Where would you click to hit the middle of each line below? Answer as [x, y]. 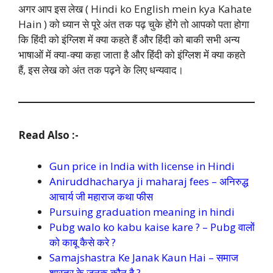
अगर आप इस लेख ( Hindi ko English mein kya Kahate [135, 9]
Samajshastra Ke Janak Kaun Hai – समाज [144, 257]
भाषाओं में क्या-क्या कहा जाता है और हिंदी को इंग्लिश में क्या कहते [132, 55]
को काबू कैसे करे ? [83, 242]
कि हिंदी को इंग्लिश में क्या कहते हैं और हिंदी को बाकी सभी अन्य [129, 40]
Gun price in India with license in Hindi [142, 166]
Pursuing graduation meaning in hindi [142, 211]
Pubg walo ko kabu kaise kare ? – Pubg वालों [152, 227]
